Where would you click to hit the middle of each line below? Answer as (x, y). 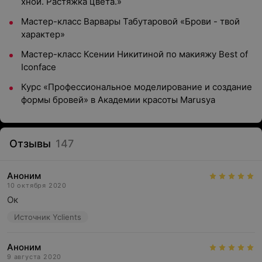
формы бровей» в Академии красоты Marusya (118, 100)
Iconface (39, 67)
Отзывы (30, 144)
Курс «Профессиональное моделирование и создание (137, 87)
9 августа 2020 (35, 257)
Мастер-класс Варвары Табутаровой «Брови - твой (130, 21)
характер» (43, 34)
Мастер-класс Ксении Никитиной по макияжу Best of (135, 54)
